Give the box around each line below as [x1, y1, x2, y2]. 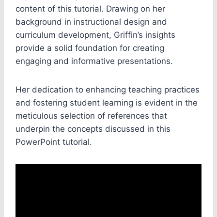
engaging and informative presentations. [15, 56, 173, 66]
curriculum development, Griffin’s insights [15, 30, 175, 40]
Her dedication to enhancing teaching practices [15, 84, 200, 94]
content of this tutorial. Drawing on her [15, 3, 165, 14]
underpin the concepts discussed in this [15, 124, 170, 134]
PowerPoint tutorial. [15, 137, 92, 147]
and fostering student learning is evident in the [15, 97, 198, 108]
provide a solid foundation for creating [15, 43, 164, 53]
